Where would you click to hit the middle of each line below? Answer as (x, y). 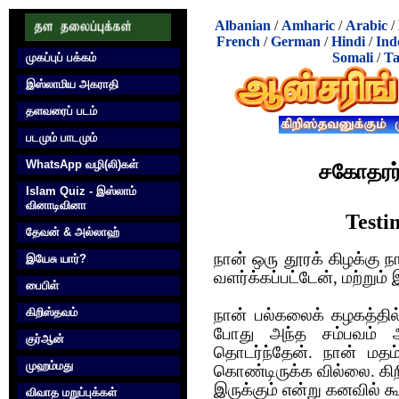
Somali (352, 57)
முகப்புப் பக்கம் (61, 57)
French (238, 41)
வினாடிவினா (56, 205)
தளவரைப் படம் (61, 111)
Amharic (308, 25)
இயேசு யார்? (56, 259)
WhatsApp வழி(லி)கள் (82, 164)
